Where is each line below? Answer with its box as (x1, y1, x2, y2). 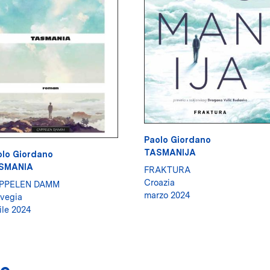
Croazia (144, 177, 175, 187)
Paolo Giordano (144, 134, 211, 145)
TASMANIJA (144, 146, 196, 157)
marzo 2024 (144, 189, 190, 200)
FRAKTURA (144, 164, 190, 175)
